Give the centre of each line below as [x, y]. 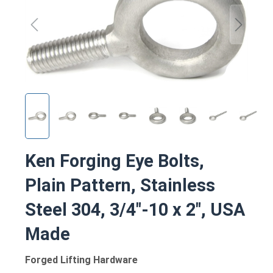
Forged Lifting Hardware [81, 260]
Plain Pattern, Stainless [120, 185]
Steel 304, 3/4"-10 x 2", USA [135, 209]
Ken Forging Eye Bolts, [115, 161]
